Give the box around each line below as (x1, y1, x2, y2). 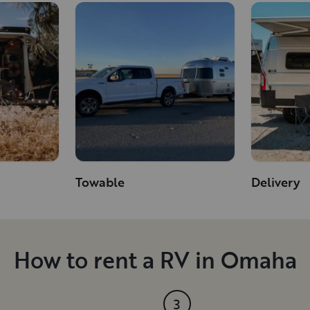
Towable (75, 173, 125, 192)
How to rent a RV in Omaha (13, 244, 297, 277)
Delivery (251, 173, 301, 192)
